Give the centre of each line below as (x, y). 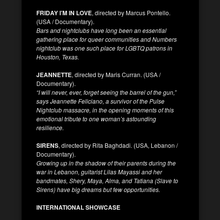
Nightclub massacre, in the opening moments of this (105, 110)
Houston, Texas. (58, 56)
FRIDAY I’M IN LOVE (64, 13)
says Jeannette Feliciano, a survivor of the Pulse (100, 101)
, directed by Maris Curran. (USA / (116, 74)
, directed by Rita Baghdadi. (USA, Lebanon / (118, 145)
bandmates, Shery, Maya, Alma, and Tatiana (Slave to (107, 180)
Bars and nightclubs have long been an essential (101, 30)
